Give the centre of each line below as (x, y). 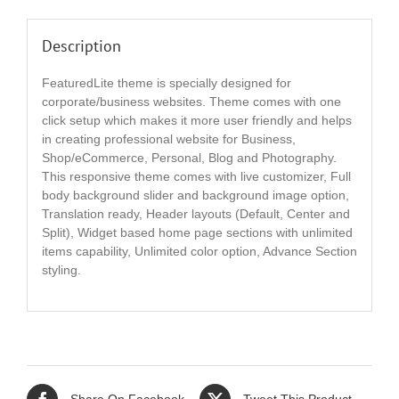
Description (81, 45)
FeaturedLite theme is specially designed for (166, 82)
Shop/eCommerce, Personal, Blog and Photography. (189, 157)
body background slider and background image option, (195, 195)
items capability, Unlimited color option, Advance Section (199, 251)
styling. (61, 269)
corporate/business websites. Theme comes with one (191, 101)
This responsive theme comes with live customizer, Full (196, 176)
